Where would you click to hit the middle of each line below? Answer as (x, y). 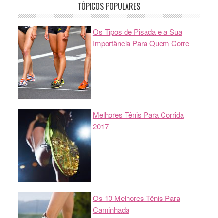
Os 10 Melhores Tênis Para (136, 198)
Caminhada (111, 209)
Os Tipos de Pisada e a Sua (137, 31)
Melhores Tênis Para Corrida (138, 115)
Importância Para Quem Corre (141, 43)
